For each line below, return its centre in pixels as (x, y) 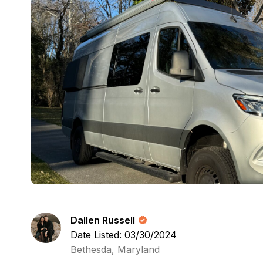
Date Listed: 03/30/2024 (124, 235)
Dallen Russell (103, 220)
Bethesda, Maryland (115, 249)
